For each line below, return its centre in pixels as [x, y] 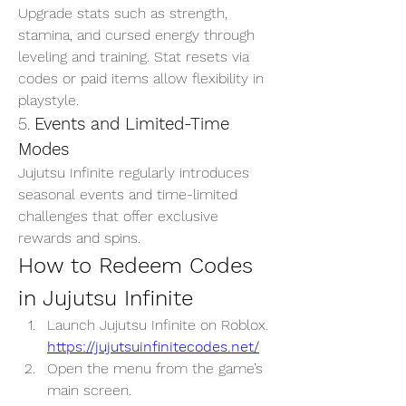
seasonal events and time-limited [128, 194]
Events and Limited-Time [132, 124]
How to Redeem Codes [135, 266]
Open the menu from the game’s [155, 368]
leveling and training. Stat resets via [134, 57]
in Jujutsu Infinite [106, 298]
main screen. [89, 390]
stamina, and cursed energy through [136, 35]
